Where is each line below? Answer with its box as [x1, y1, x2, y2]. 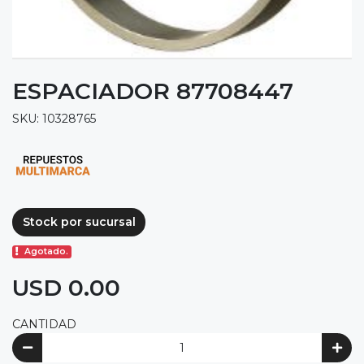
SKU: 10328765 [12, 110, 96, 126]
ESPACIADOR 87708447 [12, 76, 293, 105]
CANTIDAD [12, 317, 76, 332]
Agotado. [24, 246, 69, 258]
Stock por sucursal [22, 214, 136, 229]
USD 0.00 [12, 274, 120, 302]
